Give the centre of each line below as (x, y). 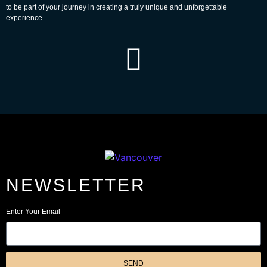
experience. (25, 18)
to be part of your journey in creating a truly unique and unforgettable (117, 7)
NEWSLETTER (76, 185)
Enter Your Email (33, 212)
